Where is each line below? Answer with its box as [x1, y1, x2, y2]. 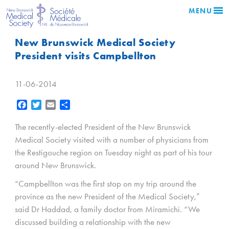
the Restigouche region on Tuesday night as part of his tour [15, 147, 212, 158]
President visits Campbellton [15, 49, 156, 62]
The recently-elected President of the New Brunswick [15, 122, 191, 132]
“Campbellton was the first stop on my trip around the [15, 178, 196, 189]
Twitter [41, 100, 61, 110]
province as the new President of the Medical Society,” [15, 191, 200, 202]
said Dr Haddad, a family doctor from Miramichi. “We [15, 204, 200, 215]
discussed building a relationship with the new [15, 217, 171, 227]
